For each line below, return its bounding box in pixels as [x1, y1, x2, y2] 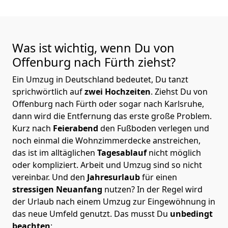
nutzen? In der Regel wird [104, 183, 203, 195]
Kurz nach [12, 122, 53, 134]
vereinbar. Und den [12, 171, 87, 183]
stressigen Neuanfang [12, 183, 104, 195]
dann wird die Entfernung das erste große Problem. [12, 110, 212, 122]
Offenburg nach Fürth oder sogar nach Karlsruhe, [12, 98, 204, 109]
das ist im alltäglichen [12, 147, 97, 158]
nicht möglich [149, 147, 201, 158]
